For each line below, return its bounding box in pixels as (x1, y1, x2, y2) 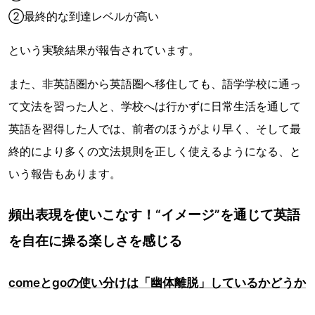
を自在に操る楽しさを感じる (8, 233, 182, 249)
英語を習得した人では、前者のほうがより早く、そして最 (8, 122, 301, 136)
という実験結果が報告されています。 (8, 43, 200, 58)
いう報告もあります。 (8, 167, 121, 181)
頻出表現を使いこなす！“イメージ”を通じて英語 (8, 207, 300, 223)
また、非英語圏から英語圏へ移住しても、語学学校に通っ (8, 77, 301, 91)
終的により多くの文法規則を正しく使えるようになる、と (8, 144, 301, 159)
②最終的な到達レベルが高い (8, 9, 159, 24)
